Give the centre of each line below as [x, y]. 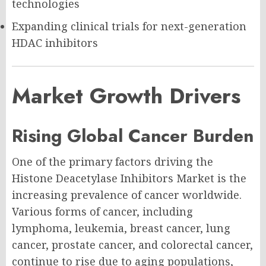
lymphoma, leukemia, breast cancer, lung [121, 228]
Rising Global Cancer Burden [133, 136]
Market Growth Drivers [126, 96]
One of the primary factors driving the [113, 162]
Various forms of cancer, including [102, 212]
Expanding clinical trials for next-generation [129, 26]
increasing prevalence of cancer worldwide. [127, 195]
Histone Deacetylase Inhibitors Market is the [129, 178]
